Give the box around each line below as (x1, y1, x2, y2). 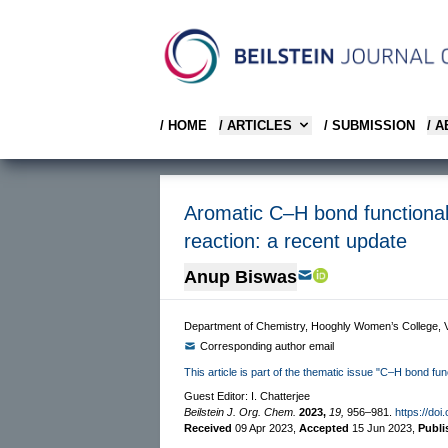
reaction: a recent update (184, 229, 407, 252)
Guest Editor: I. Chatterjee (184, 389, 310, 402)
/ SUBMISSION (324, 117, 415, 133)
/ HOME (160, 117, 207, 133)
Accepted (299, 421, 352, 434)
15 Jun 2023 (352, 421, 412, 434)
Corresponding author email (200, 339, 334, 352)
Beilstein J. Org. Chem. (184, 405, 296, 418)
